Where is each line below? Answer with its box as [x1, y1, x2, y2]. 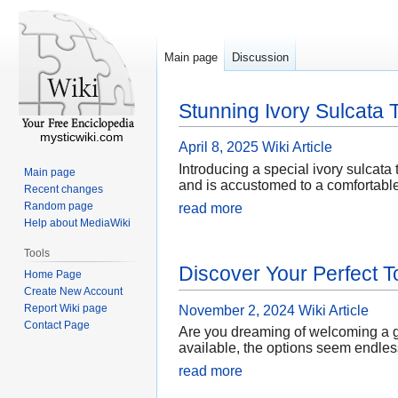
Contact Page [24, 318, 91, 331]
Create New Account [24, 284, 123, 298]
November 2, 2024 [179, 302, 295, 318]
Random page [24, 199, 94, 212]
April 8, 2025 [179, 139, 259, 155]
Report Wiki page [24, 301, 108, 314]
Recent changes [24, 182, 104, 195]
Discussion [232, 51, 289, 65]
